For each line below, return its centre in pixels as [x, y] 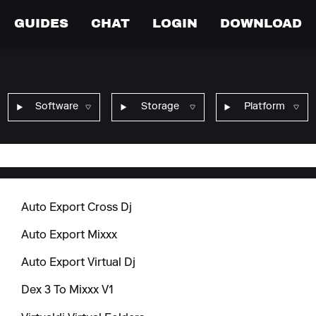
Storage [160, 107]
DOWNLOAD [261, 23]
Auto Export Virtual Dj [79, 263]
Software [56, 107]
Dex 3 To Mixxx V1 [68, 291]
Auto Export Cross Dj [77, 208]
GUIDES [41, 23]
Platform [264, 107]
